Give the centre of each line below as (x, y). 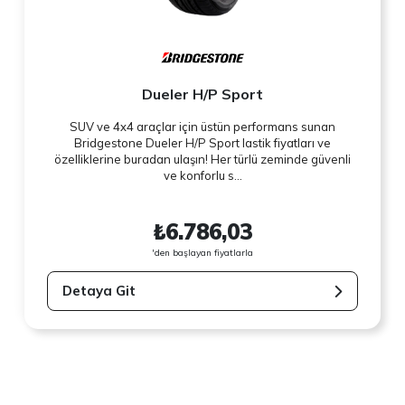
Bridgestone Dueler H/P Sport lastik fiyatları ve (202, 143)
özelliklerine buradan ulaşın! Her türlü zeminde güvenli (202, 160)
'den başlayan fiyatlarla (202, 252)
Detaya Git (99, 291)
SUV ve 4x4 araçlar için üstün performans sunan (202, 127)
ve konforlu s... (202, 176)
